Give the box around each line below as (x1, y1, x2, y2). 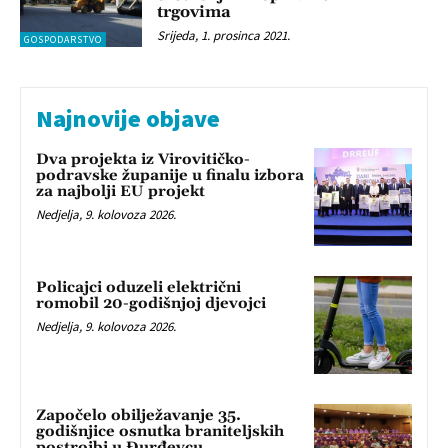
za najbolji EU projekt (36, 182, 205, 202)
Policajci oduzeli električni (36, 278, 241, 298)
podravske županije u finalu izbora (36, 166, 304, 186)
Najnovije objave (36, 103, 220, 135)
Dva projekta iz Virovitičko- (36, 150, 250, 170)
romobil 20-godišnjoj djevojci (36, 294, 266, 314)
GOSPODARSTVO (24, 33, 102, 47)
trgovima (157, 2, 232, 23)
